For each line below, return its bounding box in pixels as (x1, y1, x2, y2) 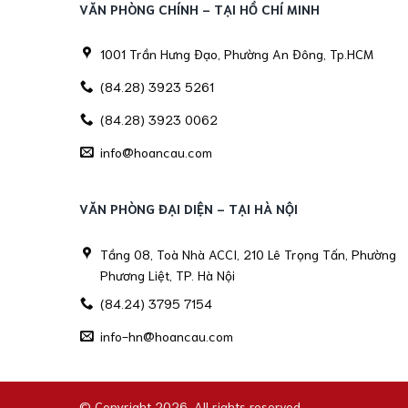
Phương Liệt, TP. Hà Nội (100, 265, 236, 283)
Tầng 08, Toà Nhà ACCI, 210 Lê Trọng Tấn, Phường (100, 244, 397, 262)
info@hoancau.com (100, 143, 213, 161)
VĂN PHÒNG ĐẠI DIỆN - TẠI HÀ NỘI (79, 199, 298, 218)
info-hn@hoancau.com (100, 327, 234, 345)
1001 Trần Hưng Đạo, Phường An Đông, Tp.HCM (100, 45, 374, 63)
